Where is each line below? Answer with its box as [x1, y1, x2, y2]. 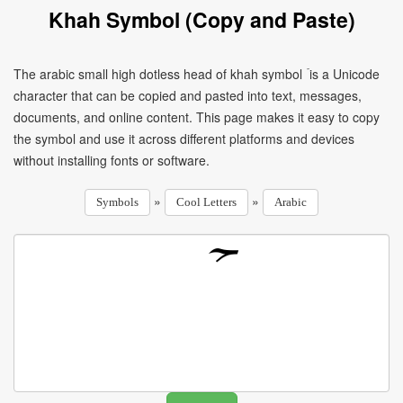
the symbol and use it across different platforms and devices [13, 130, 354, 148]
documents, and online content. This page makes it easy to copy [13, 108, 380, 126]
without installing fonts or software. [13, 151, 210, 169]
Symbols [96, 195, 139, 209]
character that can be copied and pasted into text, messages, [13, 86, 362, 104]
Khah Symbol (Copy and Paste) [48, 4, 355, 34]
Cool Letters [176, 195, 237, 209]
